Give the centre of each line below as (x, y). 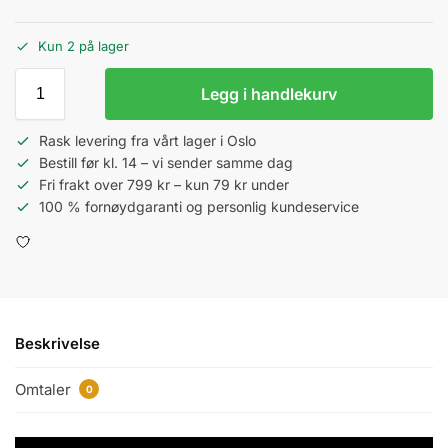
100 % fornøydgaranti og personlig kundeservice (199, 207)
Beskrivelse (57, 344)
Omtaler (45, 389)
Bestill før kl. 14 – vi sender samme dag (166, 163)
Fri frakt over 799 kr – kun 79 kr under (164, 185)
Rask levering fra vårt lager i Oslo (147, 141)
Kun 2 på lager (83, 46)
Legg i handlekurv (269, 94)
